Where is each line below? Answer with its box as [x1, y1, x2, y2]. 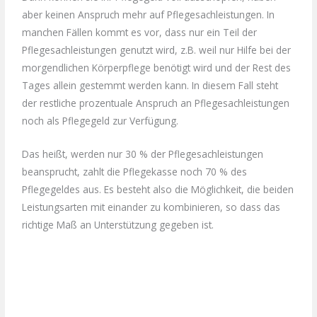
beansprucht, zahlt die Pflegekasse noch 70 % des [22, 164, 248, 178]
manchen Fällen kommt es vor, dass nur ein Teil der [22, 25, 258, 39]
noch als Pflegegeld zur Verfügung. [22, 113, 179, 127]
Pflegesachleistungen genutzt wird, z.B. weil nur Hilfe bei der [22, 42, 292, 57]
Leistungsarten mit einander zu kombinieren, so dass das [22, 200, 281, 214]
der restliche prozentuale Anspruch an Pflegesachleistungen [22, 96, 290, 110]
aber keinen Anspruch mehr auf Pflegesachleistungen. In [22, 7, 275, 21]
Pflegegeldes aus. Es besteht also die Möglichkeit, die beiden [22, 182, 294, 196]
